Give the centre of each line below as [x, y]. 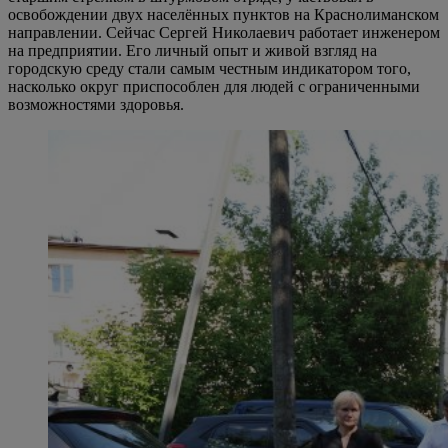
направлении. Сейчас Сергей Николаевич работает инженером [224, 32]
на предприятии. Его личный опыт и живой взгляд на [192, 50]
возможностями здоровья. [96, 104]
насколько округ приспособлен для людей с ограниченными [214, 86]
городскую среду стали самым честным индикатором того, [209, 68]
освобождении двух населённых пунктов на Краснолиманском [223, 14]
